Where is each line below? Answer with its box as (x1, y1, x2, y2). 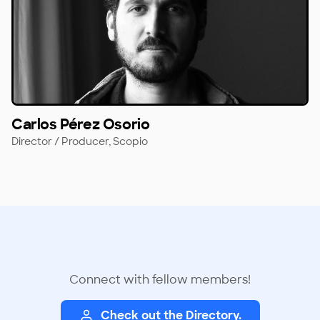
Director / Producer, (11, 135, 113, 149)
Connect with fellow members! (69, 272, 251, 288)
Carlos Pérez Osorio (11, 115, 150, 134)
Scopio (113, 135, 148, 149)
